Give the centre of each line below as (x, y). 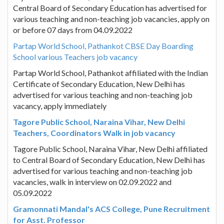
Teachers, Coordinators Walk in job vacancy (94, 132)
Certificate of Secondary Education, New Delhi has (99, 83)
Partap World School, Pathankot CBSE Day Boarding (103, 45)
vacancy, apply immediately (60, 105)
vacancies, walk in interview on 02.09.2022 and (92, 181)
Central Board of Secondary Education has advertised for (110, 7)
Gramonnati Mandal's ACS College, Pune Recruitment (111, 208)
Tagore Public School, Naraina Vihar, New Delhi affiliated (110, 148)
